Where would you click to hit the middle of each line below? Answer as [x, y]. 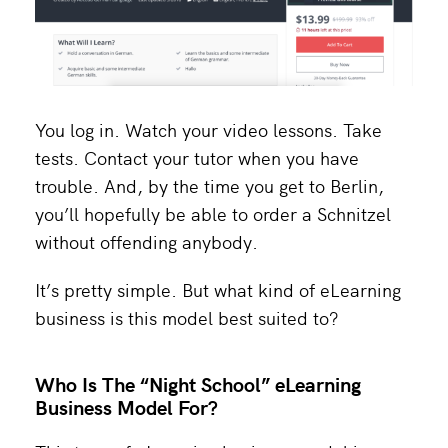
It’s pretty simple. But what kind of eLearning [218, 289]
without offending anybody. [146, 241]
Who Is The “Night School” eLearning [198, 383]
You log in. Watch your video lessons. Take [208, 129]
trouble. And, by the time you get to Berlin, [209, 185]
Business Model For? [126, 406]
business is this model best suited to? [187, 317]
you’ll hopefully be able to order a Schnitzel [213, 213]
